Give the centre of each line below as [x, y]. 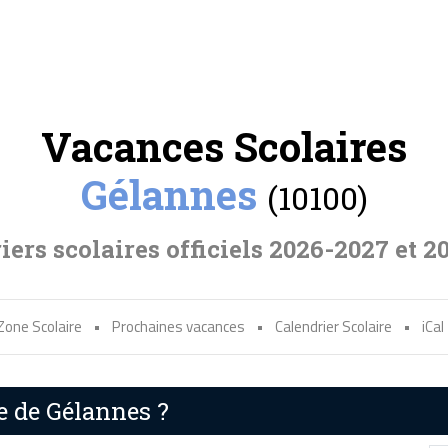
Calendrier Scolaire [333, 327]
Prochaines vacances [178, 327]
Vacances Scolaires [224, 147]
